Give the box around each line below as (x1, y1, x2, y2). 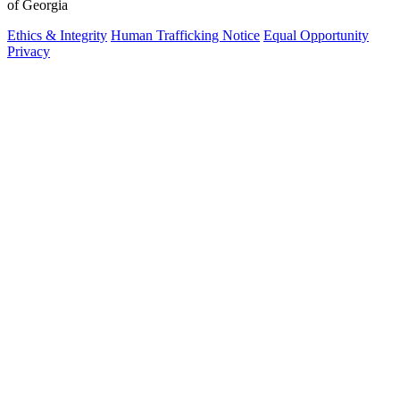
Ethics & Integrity (7, 27, 107, 43)
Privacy (7, 43, 50, 59)
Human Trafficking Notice (111, 27, 260, 43)
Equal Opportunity (263, 27, 369, 43)
